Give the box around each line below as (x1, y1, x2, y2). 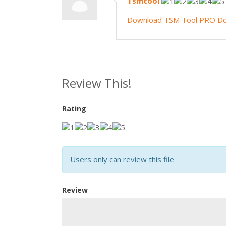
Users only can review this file (70, 154, 174, 164)
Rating (62, 104, 86, 114)
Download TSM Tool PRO (127, 15, 215, 25)
